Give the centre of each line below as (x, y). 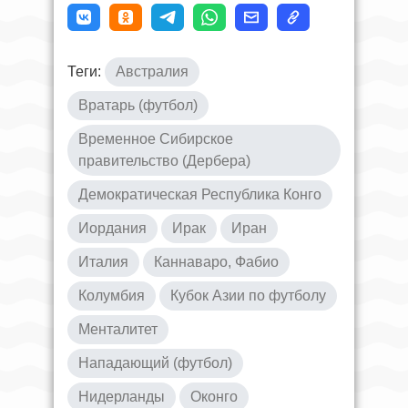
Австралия (152, 71)
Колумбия (112, 295)
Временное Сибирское (156, 138)
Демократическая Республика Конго (200, 194)
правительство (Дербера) (164, 160)
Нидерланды (122, 396)
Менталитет (118, 329)
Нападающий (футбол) (155, 362)
